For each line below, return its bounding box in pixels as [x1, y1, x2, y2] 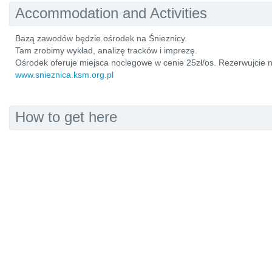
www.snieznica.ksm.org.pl [15, 70, 114, 80]
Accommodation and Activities [15, 5, 207, 21]
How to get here [15, 109, 117, 125]
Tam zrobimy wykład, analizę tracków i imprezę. [15, 46, 197, 55]
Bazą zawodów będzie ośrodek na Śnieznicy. [15, 33, 187, 43]
